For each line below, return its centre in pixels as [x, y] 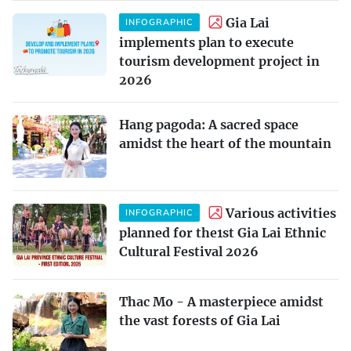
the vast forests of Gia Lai [200, 320]
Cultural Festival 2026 [189, 251]
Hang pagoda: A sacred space [209, 124]
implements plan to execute [206, 42]
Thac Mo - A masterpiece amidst [221, 301]
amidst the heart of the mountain [225, 143]
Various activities [281, 213]
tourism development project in [219, 61]
